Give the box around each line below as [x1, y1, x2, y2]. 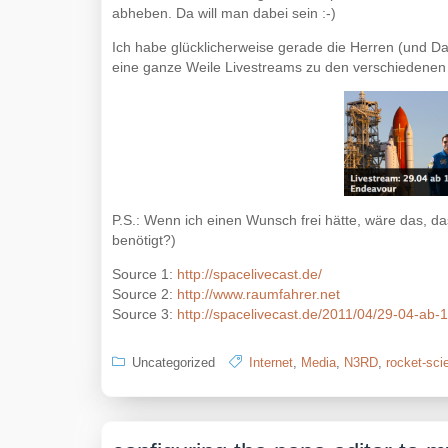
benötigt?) [112, 232, 176, 248]
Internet [249, 355, 293, 370]
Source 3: [112, 306, 177, 322]
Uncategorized [132, 355, 215, 370]
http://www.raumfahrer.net [177, 286, 340, 302]
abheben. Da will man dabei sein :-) [112, 5, 336, 21]
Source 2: [112, 286, 177, 302]
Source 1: [112, 266, 177, 282]
